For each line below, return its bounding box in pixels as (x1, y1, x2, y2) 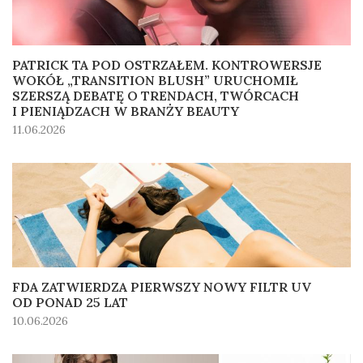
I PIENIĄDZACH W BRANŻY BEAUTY (12, 102, 239, 119)
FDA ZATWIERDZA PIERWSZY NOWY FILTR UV (12, 279, 311, 296)
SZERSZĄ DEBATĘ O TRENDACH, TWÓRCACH (12, 87, 299, 104)
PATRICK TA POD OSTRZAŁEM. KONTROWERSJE (12, 56, 322, 73)
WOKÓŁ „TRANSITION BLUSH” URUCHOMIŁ (12, 71, 298, 88)
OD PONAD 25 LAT (12, 294, 128, 311)
